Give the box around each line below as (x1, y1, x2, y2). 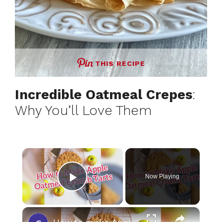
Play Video (72, 182, 148, 200)
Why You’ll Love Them (15, 103, 152, 119)
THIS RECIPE (95, 59, 145, 68)
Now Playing (145, 173, 180, 180)
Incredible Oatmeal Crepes (15, 87, 192, 103)
